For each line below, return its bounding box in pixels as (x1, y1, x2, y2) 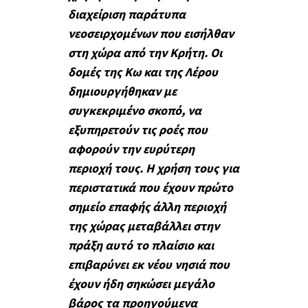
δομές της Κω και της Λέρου (67, 64, 218, 82)
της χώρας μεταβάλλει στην (67, 218, 219, 236)
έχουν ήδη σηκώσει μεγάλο (67, 276, 214, 294)
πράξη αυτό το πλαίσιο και (67, 237, 214, 255)
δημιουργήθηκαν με (67, 83, 177, 101)
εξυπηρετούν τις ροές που (67, 122, 208, 140)
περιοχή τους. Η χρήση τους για (67, 160, 239, 178)
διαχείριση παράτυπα (67, 6, 186, 24)
